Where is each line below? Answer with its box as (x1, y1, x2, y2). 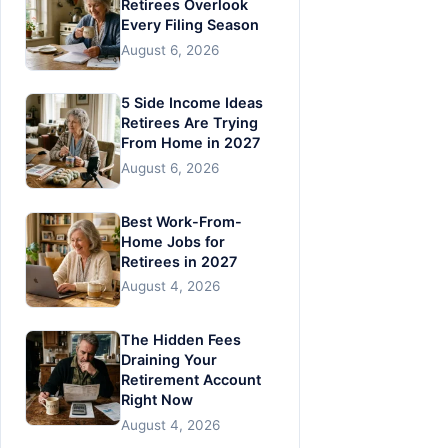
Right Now (121, 391, 193, 409)
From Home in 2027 (121, 134, 260, 152)
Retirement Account (121, 371, 261, 389)
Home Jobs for (121, 232, 225, 250)
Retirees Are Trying (121, 114, 258, 132)
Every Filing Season (121, 15, 259, 33)
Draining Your (121, 351, 217, 369)
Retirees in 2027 (121, 252, 237, 270)
